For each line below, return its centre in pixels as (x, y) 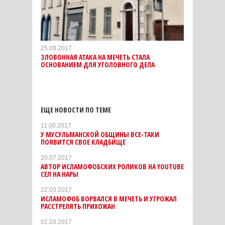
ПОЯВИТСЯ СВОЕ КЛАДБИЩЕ (83, 142)
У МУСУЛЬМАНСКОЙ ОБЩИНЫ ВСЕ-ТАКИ (100, 134)
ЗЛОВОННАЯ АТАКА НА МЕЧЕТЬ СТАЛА (95, 57)
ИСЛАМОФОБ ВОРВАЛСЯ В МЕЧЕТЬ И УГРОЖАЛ (109, 198)
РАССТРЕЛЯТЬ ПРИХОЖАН (78, 206)
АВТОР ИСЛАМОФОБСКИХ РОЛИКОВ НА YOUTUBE (112, 166)
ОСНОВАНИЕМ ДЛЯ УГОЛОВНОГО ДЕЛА (98, 64)
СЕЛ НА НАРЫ (60, 174)
